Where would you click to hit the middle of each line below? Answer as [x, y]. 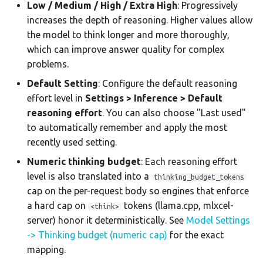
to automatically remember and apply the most [127, 127]
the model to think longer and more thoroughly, [128, 34]
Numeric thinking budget [84, 161]
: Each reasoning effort [189, 161]
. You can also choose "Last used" [174, 112]
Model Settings [218, 220]
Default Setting [63, 83]
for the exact [195, 235]
